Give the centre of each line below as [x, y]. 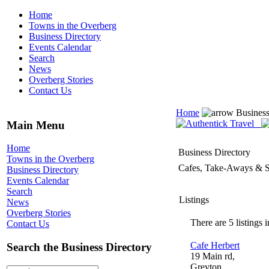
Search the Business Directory [79, 247]
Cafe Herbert [215, 245]
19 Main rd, [213, 256]
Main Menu [36, 125]
